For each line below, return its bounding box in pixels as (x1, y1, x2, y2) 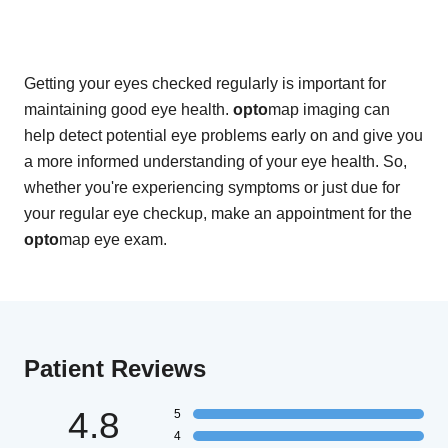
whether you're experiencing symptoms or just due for (24, 179, 400, 197)
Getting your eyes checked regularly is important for (24, 75, 386, 93)
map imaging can (268, 101, 390, 119)
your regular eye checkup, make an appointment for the (24, 205, 412, 223)
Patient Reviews (24, 355, 206, 383)
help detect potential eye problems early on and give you (24, 127, 423, 145)
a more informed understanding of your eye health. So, (24, 153, 407, 171)
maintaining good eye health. (24, 101, 233, 119)
